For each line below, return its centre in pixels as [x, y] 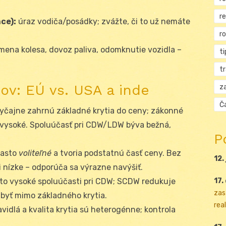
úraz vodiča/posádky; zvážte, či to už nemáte [103, 21]
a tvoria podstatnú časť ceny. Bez [116, 153]
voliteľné [35, 153]
